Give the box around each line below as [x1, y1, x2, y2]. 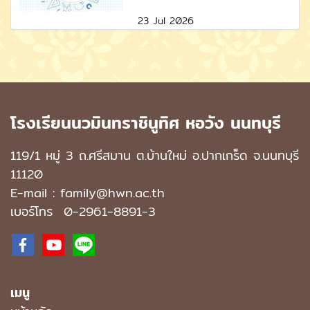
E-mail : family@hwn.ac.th [10, 182, 165, 203]
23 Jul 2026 [138, 12, 194, 28]
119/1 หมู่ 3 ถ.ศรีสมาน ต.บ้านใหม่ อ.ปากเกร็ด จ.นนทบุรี [10, 145, 299, 165]
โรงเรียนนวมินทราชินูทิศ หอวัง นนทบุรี [10, 109, 281, 136]
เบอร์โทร [10, 201, 64, 221]
